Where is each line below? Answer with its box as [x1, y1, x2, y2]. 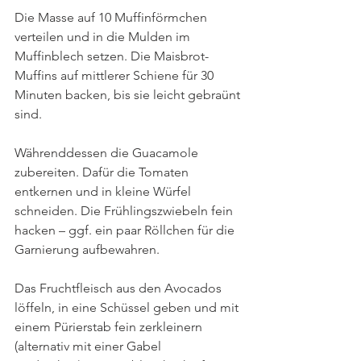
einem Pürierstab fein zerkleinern [15, 318, 205, 334]
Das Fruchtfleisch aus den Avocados [15, 280, 225, 296]
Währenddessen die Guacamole [15, 144, 201, 160]
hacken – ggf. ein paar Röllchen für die [15, 222, 238, 238]
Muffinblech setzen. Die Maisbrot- [15, 48, 209, 64]
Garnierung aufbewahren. [15, 241, 160, 257]
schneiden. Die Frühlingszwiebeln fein [15, 202, 236, 218]
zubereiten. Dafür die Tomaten [15, 164, 192, 180]
